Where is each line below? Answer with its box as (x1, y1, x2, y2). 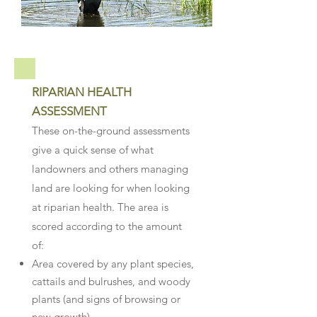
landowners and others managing (32, 162, 188, 175)
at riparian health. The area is (32, 200, 168, 214)
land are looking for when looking (32, 181, 190, 195)
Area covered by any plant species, (32, 257, 194, 270)
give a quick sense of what (32, 143, 154, 156)
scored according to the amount (32, 219, 182, 233)
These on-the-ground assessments (32, 124, 190, 137)
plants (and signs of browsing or (32, 292, 180, 306)
